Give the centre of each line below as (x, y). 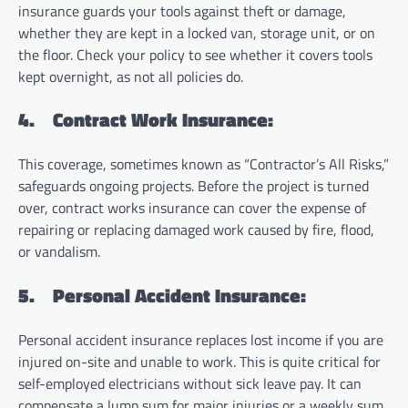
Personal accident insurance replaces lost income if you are (201, 339)
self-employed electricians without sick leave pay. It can (190, 383)
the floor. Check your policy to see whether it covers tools (195, 54)
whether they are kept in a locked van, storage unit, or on (197, 32)
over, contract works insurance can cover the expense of (192, 208)
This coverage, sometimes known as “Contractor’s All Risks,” (204, 164)
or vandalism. (59, 252)
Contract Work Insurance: (163, 120)
